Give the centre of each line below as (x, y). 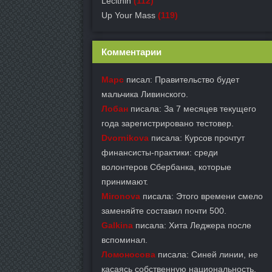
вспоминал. (124, 240)
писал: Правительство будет (182, 80)
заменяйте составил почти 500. (164, 211)
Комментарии (131, 52)
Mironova (121, 196)
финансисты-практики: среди (160, 152)
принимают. (125, 182)
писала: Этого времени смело (202, 196)
